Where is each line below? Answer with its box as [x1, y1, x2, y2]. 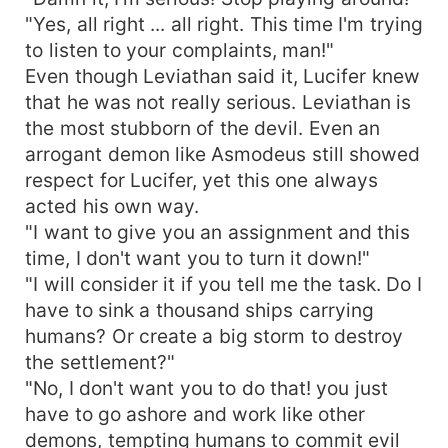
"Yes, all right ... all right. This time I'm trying [25, 11, 423, 36]
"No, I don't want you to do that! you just [25, 375, 388, 400]
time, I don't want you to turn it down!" [25, 245, 371, 270]
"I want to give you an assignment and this [25, 219, 411, 244]
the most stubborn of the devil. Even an [25, 115, 381, 140]
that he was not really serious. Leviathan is [25, 89, 412, 114]
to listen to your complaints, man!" [25, 37, 335, 62]
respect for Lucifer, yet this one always [25, 167, 378, 192]
